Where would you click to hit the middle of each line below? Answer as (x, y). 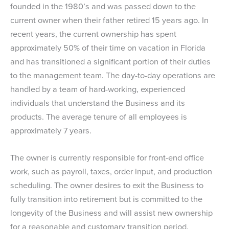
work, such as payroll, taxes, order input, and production (111, 172)
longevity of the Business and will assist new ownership (111, 213)
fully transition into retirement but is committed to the (106, 199)
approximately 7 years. (51, 131)
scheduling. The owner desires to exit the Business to (107, 186)
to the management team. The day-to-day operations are (113, 76)
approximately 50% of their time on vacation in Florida (108, 48)
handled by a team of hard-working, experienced (98, 89)
